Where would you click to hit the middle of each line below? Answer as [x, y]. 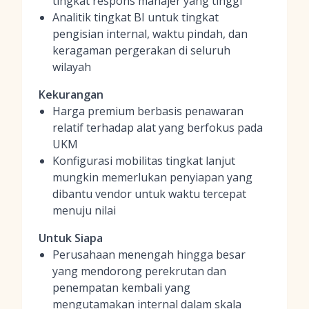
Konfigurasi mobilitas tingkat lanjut [144, 161]
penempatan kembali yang [121, 288]
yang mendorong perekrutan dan [139, 271]
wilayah [72, 67]
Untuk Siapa [71, 238]
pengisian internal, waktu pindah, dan [150, 34]
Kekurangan [71, 94]
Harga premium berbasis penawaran [148, 111]
